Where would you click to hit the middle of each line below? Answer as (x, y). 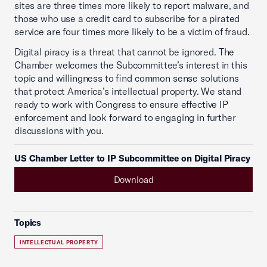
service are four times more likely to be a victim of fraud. (132, 32)
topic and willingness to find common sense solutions (127, 78)
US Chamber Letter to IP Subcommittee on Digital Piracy (132, 158)
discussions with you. (59, 131)
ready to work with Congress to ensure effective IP (121, 104)
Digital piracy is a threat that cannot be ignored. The (125, 52)
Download (133, 179)
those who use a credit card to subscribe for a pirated (127, 18)
